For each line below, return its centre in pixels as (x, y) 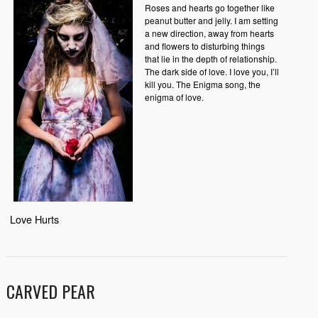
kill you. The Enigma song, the (202, 84)
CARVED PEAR (50, 291)
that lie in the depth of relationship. (210, 58)
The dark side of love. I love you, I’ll (212, 71)
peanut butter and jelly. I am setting (211, 20)
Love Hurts (34, 219)
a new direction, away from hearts (209, 33)
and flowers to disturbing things (204, 45)
